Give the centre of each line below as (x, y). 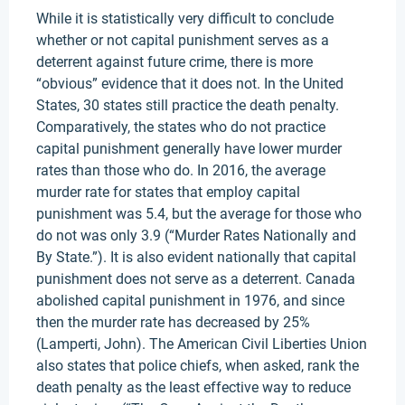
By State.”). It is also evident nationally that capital (196, 257)
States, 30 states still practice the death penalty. (188, 105)
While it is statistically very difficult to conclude (185, 19)
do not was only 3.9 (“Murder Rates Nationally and (196, 235)
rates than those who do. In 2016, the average (181, 170)
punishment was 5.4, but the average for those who (199, 214)
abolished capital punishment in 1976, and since (190, 301)
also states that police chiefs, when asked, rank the (198, 366)
